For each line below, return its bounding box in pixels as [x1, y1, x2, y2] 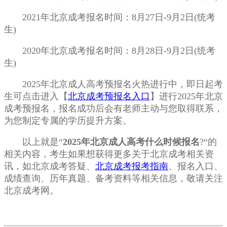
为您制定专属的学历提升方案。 [4, 116, 132, 126]
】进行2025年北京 [150, 91, 223, 102]
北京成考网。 [4, 185, 59, 196]
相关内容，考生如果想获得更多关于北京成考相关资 [4, 149, 214, 160]
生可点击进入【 [4, 91, 68, 102]
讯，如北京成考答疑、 [4, 161, 95, 172]
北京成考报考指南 [95, 161, 168, 172]
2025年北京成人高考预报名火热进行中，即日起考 [4, 79, 223, 90]
